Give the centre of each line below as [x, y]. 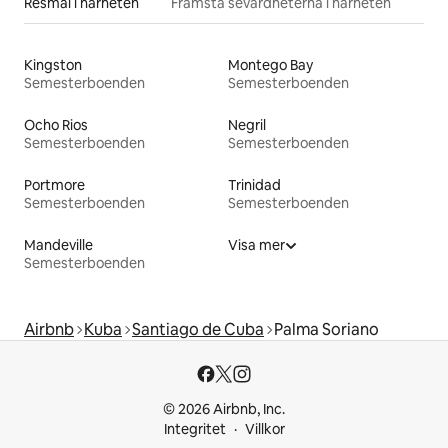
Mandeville [58, 244]
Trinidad [254, 184]
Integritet [194, 429]
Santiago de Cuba [198, 329]
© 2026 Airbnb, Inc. [224, 409]
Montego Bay [270, 64]
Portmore [54, 184]
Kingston [53, 64]
